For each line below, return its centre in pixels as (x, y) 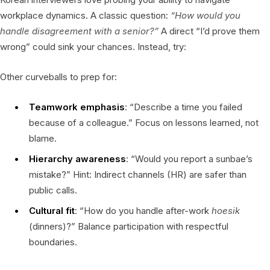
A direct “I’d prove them (209, 31)
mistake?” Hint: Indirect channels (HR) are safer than (138, 174)
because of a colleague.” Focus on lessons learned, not (144, 122)
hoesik (226, 210)
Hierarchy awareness (77, 159)
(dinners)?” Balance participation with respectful (129, 226)
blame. (43, 138)
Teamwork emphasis (77, 107)
